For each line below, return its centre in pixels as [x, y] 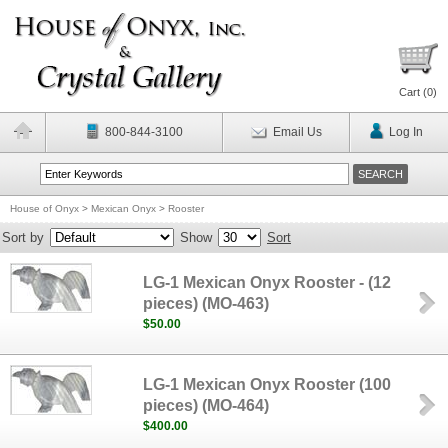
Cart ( [413, 92]
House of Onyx [44, 208]
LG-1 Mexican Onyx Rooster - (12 [267, 282]
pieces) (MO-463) [206, 303]
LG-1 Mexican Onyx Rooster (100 [267, 384]
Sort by [23, 237]
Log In [405, 132]
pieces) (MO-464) [206, 405]
